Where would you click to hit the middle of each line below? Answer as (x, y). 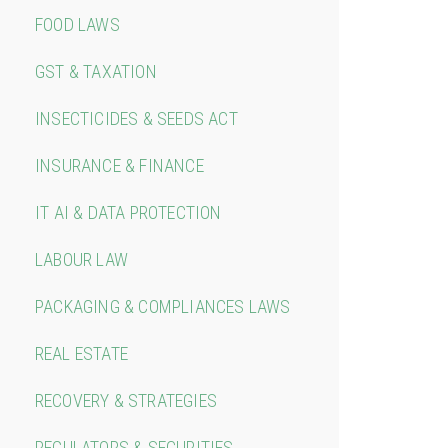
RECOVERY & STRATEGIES (125, 400)
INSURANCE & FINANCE (119, 165)
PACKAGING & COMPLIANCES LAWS (162, 306)
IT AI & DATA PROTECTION (128, 212)
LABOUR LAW (81, 259)
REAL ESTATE (81, 353)
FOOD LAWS (77, 24)
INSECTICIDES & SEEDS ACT (136, 118)
